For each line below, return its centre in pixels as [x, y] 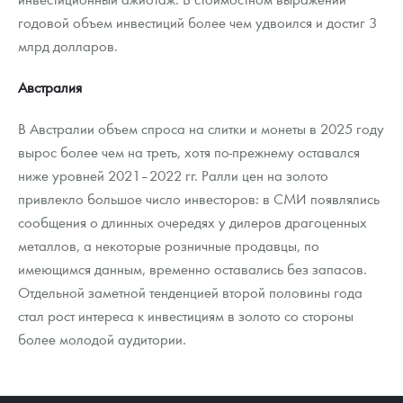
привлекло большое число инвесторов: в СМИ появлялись [199, 199]
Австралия [50, 87]
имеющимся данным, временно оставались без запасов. [193, 269]
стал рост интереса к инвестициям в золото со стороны [186, 316]
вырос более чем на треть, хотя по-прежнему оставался [189, 152]
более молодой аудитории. [102, 339]
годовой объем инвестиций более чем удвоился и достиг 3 [197, 22]
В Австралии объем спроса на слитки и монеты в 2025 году [201, 129]
